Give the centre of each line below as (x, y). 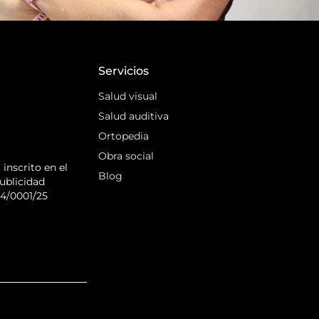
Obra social (126, 156)
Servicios (124, 71)
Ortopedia (124, 136)
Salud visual (128, 96)
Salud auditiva (134, 116)
